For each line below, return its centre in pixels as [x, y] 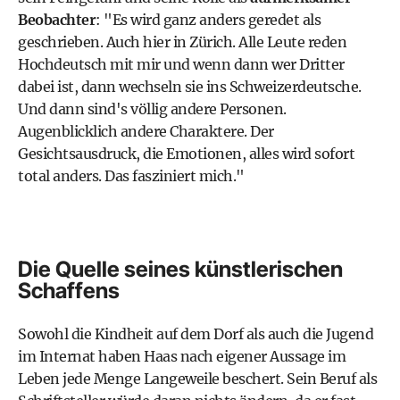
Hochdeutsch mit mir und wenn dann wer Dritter [181, 65]
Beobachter [57, 20]
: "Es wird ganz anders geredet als [208, 20]
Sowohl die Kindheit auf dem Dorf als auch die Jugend [196, 334]
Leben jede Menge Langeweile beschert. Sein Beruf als [197, 379]
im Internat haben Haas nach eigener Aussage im [182, 357]
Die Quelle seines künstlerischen [180, 270]
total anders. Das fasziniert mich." [131, 176]
